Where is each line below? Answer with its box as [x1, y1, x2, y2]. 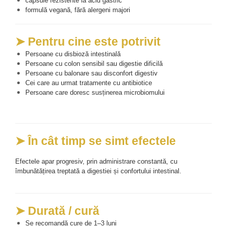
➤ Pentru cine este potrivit [15, 34, 161, 48]
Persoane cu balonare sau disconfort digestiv [25, 69, 158, 77]
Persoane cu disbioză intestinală [25, 50, 121, 58]
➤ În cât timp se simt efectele [15, 134, 176, 147]
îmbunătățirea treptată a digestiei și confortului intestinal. [15, 167, 183, 175]
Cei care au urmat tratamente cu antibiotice [25, 79, 152, 87]
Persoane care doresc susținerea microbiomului [25, 88, 165, 96]
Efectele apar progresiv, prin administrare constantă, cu [15, 157, 177, 165]
